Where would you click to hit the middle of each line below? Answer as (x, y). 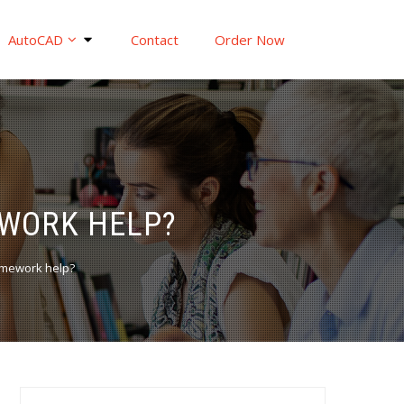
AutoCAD (35, 39)
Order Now (249, 39)
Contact (154, 39)
